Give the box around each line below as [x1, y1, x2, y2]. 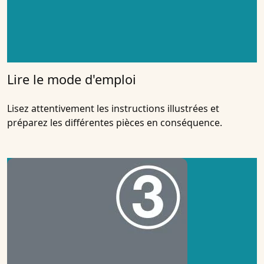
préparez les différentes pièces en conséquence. [7, 116, 222, 130]
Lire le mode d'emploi [7, 71, 136, 88]
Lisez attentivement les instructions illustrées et [7, 102, 219, 115]
